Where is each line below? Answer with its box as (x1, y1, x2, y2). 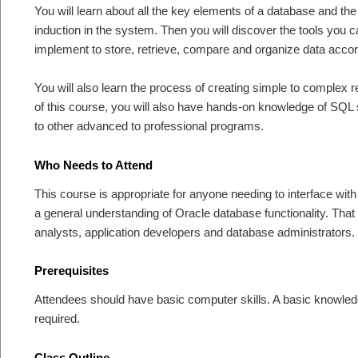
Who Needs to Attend (34, 157, 153, 172)
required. (34, 312, 80, 326)
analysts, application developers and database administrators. (34, 225, 355, 239)
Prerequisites (34, 264, 109, 278)
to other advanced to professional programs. (34, 119, 264, 133)
